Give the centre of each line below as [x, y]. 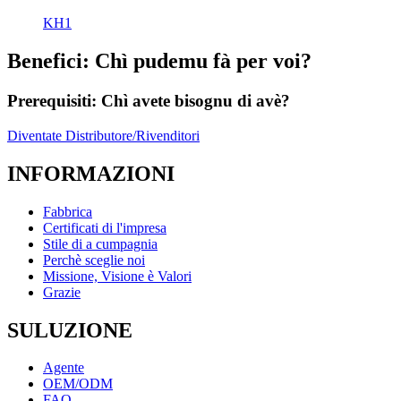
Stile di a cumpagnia [100, 243]
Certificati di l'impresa [105, 227]
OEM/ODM [78, 384]
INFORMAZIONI [91, 173]
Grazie [62, 292]
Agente [64, 368]
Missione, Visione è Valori [117, 276]
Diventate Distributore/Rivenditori [103, 135]
